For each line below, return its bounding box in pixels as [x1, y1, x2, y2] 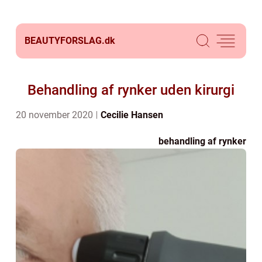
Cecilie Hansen [101, 109, 163, 120]
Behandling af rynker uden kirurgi [27, 82, 235, 98]
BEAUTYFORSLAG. [25, 35, 105, 46]
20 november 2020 [16, 109, 95, 120]
